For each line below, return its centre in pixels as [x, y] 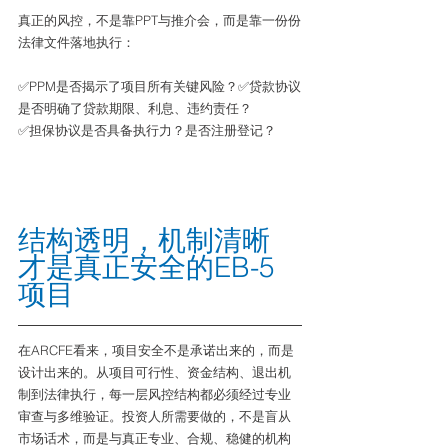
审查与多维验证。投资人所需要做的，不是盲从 [154, 416]
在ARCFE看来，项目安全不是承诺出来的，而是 [156, 350]
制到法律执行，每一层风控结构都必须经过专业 [154, 394]
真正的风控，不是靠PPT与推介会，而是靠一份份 [159, 20]
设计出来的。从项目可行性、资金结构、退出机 [154, 372]
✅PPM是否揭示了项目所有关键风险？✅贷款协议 [159, 86]
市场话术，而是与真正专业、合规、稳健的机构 [154, 438]
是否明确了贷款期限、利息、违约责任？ [135, 108]
